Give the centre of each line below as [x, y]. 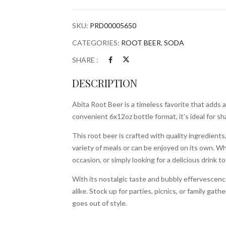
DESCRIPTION [104, 83]
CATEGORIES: [96, 43]
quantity [85, 6]
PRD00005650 [113, 25]
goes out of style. [99, 203]
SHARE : [85, 60]
